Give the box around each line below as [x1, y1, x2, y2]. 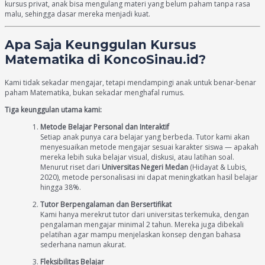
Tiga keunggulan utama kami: [5, 104, 102, 115]
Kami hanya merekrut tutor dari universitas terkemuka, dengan [40, 209, 249, 219]
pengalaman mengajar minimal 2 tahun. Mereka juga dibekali [40, 219, 244, 230]
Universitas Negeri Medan [102, 161, 188, 172]
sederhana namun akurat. [40, 239, 126, 250]
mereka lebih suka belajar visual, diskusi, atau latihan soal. [40, 151, 234, 162]
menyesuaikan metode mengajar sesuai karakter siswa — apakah [40, 141, 258, 152]
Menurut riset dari [40, 161, 102, 172]
